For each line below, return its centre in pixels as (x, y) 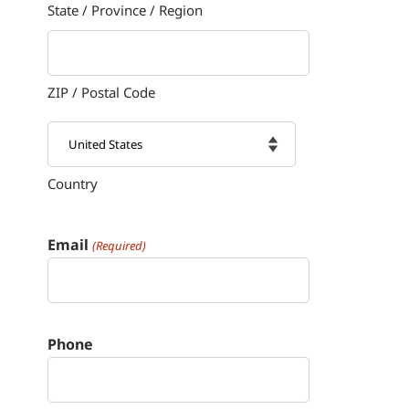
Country (73, 184)
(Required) (119, 246)
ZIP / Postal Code (102, 93)
